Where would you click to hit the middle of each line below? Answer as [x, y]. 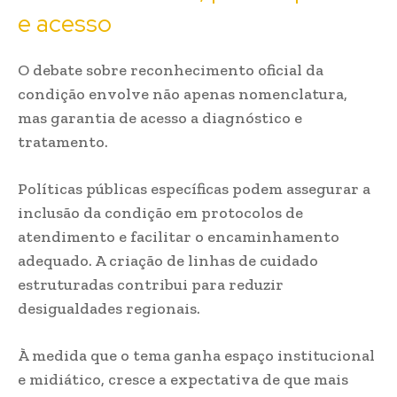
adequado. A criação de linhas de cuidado [168, 261]
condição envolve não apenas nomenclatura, [183, 94]
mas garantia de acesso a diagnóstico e [160, 118]
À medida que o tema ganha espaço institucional [196, 355]
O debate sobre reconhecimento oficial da [171, 70]
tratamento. [63, 142]
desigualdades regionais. [109, 308]
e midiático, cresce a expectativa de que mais [183, 379]
